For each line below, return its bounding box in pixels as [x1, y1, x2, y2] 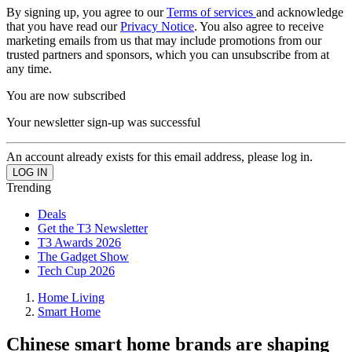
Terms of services [167, 5, 256, 19]
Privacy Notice [120, 19, 194, 33]
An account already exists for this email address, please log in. [6, 149, 313, 163]
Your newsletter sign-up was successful [6, 115, 200, 129]
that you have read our [6, 19, 120, 33]
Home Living [38, 290, 104, 304]
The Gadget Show [38, 249, 129, 263]
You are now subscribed [6, 88, 126, 102]
